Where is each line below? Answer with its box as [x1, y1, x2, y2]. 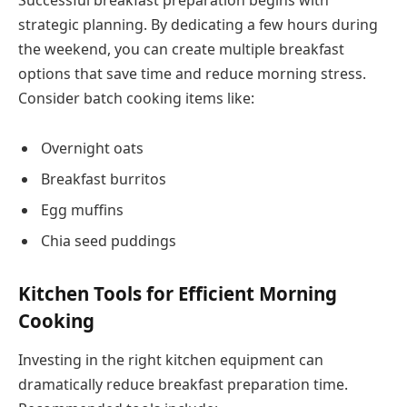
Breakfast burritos [41, 169, 166, 190]
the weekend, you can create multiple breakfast [18, 38, 344, 59]
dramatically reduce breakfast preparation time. [18, 374, 348, 395]
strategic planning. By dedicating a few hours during [18, 14, 378, 35]
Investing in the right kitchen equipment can [18, 350, 323, 371]
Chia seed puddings [41, 231, 176, 252]
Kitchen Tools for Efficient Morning [18, 280, 337, 306]
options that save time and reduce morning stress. [18, 63, 366, 84]
